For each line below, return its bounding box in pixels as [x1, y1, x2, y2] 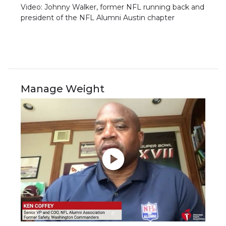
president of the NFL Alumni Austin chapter [21, 13, 175, 23]
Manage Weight [21, 82, 105, 95]
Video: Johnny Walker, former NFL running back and [21, 3, 205, 12]
